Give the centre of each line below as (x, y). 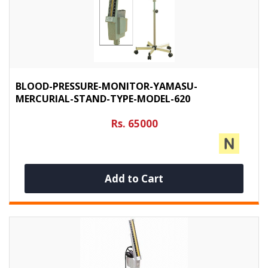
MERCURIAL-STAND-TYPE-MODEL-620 (103, 98)
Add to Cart (134, 178)
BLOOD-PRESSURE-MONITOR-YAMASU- (106, 86)
